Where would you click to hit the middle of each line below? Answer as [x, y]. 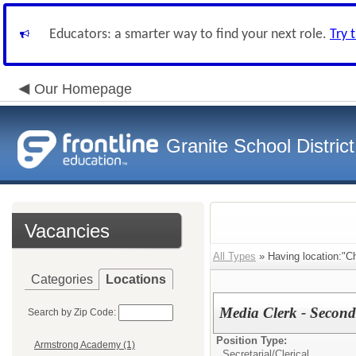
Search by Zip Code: [72, 312]
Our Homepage [83, 89]
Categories [62, 279]
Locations [136, 279]
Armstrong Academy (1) [85, 345]
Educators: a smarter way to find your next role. [190, 35]
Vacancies [67, 231]
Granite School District [260, 146]
